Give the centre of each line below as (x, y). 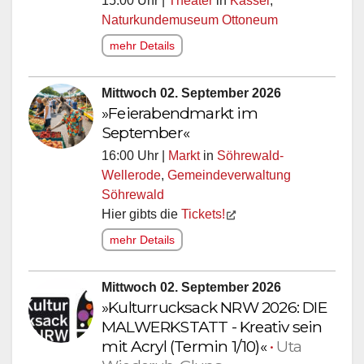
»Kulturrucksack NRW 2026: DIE (214, 311)
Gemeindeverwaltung (229, 179)
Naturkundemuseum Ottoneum (190, 24)
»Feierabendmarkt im (180, 117)
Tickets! (203, 218)
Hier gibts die (141, 218)
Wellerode (131, 179)
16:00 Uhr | (135, 159)
